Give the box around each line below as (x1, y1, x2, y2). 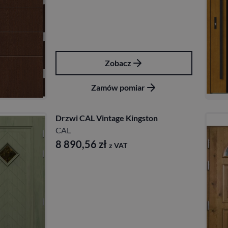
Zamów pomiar (91, 82, 145, 93)
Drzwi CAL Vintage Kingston (55, 113, 158, 123)
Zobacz (104, 58, 131, 68)
